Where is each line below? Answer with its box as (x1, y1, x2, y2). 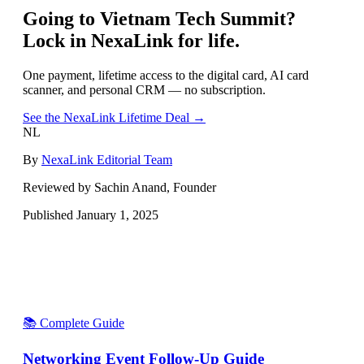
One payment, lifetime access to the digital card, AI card (23, 67, 309, 82)
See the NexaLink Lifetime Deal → (23, 110, 206, 124)
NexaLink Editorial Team (41, 152, 172, 167)
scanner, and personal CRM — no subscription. (23, 82, 266, 97)
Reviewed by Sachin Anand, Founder (23, 180, 216, 194)
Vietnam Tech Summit (100, 7, 286, 29)
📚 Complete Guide (23, 315, 124, 330)
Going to (23, 7, 100, 29)
